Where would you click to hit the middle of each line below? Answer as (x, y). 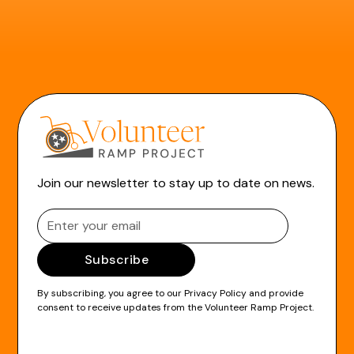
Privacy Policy (216, 293)
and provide (275, 293)
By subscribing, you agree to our (111, 293)
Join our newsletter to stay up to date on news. (176, 183)
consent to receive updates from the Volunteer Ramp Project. (176, 307)
